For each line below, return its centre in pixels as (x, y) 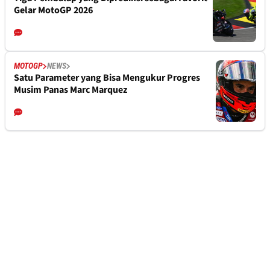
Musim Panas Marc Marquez (71, 90)
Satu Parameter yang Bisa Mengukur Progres (107, 78)
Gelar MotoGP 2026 (53, 11)
